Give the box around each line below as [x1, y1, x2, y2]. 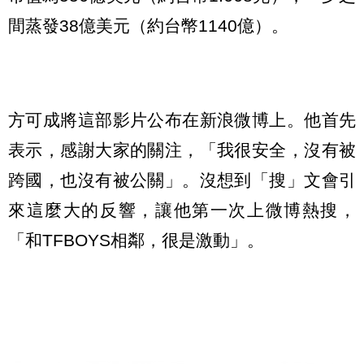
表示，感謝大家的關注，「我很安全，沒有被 [8, 141, 356, 159]
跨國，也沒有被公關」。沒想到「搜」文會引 [8, 171, 356, 189]
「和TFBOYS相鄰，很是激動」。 [8, 231, 264, 249]
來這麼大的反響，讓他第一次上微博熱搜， [8, 201, 356, 219]
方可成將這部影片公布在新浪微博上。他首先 [8, 110, 356, 129]
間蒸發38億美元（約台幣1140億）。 [8, 16, 288, 36]
